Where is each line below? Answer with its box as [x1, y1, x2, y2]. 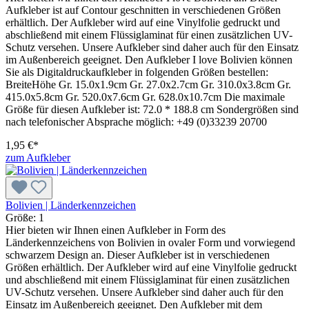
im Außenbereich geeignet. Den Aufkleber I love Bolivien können [6, 53, 292, 66]
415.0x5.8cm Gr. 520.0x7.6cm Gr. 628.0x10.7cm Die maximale [6, 90, 285, 103]
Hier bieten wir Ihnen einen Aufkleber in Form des [6, 223, 226, 236]
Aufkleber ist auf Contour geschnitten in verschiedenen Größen [6, 3, 281, 16]
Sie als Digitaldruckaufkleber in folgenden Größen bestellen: [6, 66, 268, 78]
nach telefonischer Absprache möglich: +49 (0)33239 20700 [6, 115, 267, 128]
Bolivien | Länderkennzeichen [6, 199, 136, 211]
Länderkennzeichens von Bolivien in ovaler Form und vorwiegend [6, 236, 295, 248]
